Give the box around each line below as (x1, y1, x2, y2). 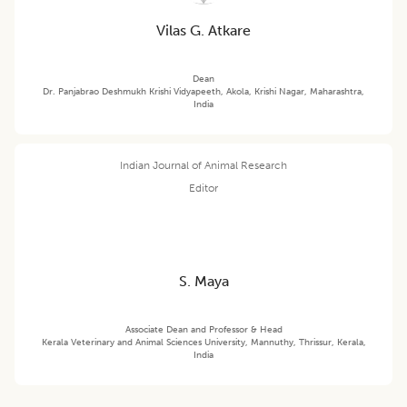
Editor (189, 182, 218, 195)
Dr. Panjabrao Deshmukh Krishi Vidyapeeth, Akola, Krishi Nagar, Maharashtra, (43, 85, 364, 97)
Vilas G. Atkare (156, 22, 251, 40)
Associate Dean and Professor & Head (124, 323, 283, 335)
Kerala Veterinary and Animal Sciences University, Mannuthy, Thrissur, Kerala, (41, 336, 366, 348)
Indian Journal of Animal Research (120, 159, 287, 173)
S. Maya (178, 273, 229, 291)
